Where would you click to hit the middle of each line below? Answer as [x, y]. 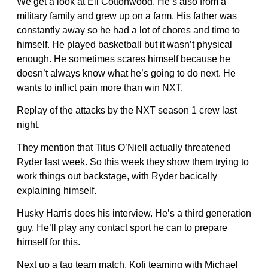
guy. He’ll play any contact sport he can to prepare [122, 227]
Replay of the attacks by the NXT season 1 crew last [127, 110]
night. [28, 124]
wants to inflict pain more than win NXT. [100, 87]
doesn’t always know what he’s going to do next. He [126, 73]
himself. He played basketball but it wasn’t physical [124, 44]
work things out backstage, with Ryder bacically [117, 176]
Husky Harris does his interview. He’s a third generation [134, 213]
